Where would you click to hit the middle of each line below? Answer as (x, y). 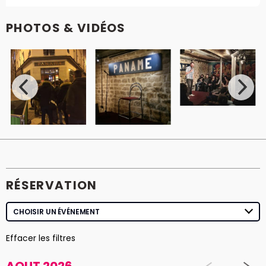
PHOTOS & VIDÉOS (66, 28)
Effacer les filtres (41, 238)
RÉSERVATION (52, 185)
